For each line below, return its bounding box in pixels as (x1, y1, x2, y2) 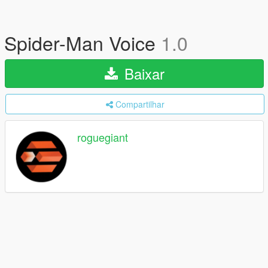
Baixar (120, 63, 165, 84)
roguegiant (77, 129, 128, 145)
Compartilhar (115, 98, 165, 110)
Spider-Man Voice (4, 29, 161, 56)
